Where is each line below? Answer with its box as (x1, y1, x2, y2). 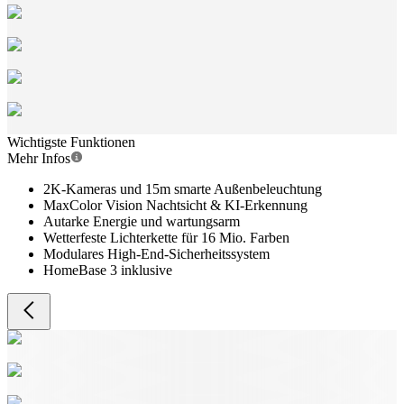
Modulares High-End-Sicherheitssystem (43, 246, 270, 262)
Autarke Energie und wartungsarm (43, 214, 240, 229)
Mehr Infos (7, 151, 70, 166)
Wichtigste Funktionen (7, 134, 135, 150)
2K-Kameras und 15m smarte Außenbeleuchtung (43, 181, 322, 197)
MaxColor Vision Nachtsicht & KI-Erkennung (43, 197, 308, 213)
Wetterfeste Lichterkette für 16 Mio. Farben (43, 230, 289, 245)
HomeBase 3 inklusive (43, 262, 172, 278)
